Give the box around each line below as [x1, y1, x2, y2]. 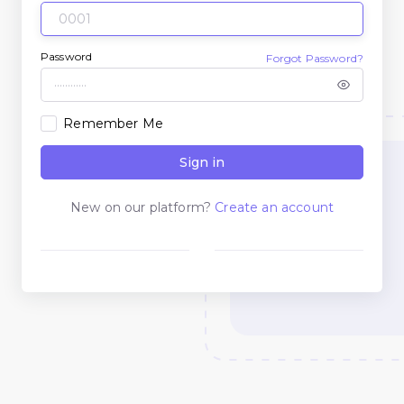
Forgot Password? [266, 50, 363, 65]
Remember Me [63, 115, 163, 132]
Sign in [179, 154, 225, 171]
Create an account [215, 199, 335, 216]
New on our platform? [69, 199, 212, 216]
